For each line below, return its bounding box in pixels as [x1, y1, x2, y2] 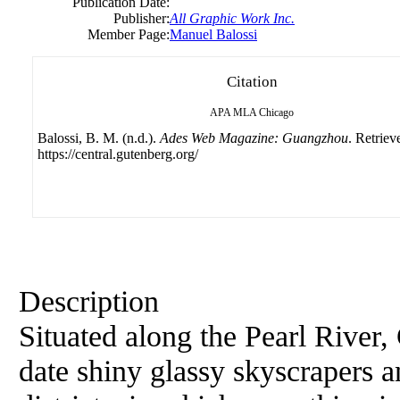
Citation [226, 73, 278, 90]
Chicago [259, 106, 294, 119]
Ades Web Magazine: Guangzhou [160, 130, 348, 146]
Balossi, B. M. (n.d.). [37, 130, 160, 146]
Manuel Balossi [170, 27, 257, 42]
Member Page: [87, 27, 170, 42]
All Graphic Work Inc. [170, 11, 295, 26]
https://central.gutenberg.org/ [37, 146, 198, 162]
